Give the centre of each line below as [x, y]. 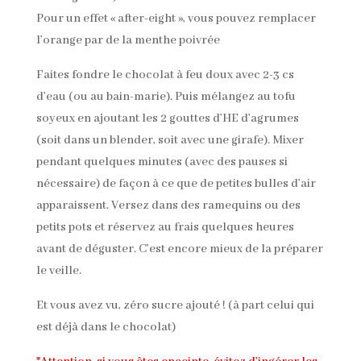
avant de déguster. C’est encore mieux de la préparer [179, 249]
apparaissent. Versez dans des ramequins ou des [168, 205]
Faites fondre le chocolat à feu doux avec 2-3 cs [165, 75]
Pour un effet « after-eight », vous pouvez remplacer [176, 18]
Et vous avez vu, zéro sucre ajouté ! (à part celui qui [175, 305]
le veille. [58, 270]
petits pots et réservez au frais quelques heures [165, 227]
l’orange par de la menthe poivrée [128, 40]
